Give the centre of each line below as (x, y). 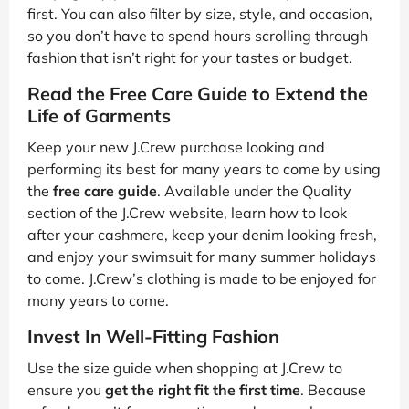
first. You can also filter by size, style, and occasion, (200, 13)
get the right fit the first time (203, 389)
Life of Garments (99, 115)
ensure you (66, 389)
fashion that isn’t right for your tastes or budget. (190, 57)
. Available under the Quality (254, 190)
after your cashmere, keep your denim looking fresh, (202, 234)
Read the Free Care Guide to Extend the (198, 93)
